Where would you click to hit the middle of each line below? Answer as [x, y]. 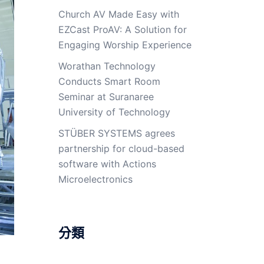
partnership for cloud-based [121, 148]
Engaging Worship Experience [125, 45]
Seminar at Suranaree [106, 97]
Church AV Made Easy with [118, 14]
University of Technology [114, 112]
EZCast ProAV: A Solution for [122, 29]
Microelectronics [95, 179]
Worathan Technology [107, 66]
